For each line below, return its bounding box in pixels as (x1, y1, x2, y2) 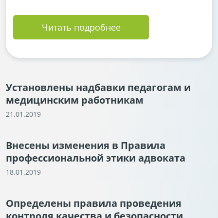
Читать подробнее (41, 21, 121, 33)
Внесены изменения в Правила (6, 139, 165, 152)
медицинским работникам (6, 93, 144, 107)
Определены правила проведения (6, 197, 182, 210)
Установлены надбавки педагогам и (6, 81, 191, 94)
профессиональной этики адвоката (6, 151, 185, 164)
